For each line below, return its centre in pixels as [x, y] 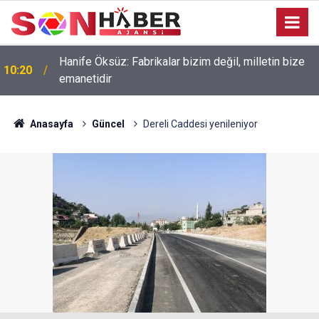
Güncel [108, 124]
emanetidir [85, 79]
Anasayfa [50, 124]
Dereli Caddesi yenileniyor [200, 124]
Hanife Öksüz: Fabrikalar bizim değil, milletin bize [182, 62]
